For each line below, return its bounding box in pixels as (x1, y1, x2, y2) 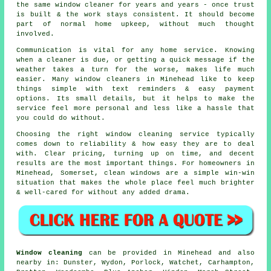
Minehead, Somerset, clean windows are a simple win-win (16, 169, 255, 177)
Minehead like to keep (154, 75, 255, 83)
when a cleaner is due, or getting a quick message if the (16, 56, 255, 64)
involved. (16, 30, 55, 38)
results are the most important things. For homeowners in (16, 159, 255, 167)
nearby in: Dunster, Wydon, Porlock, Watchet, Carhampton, (16, 258, 255, 266)
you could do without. (16, 114, 106, 122)
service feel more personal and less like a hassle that (16, 104, 255, 112)
